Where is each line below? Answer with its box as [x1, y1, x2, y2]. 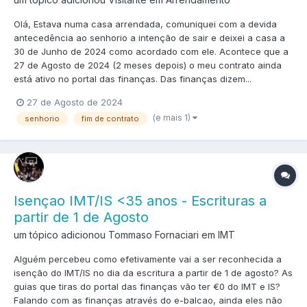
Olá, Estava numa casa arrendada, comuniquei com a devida [14, 19, 277, 30]
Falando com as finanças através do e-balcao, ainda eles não [14, 294, 282, 306]
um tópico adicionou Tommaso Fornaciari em [14, 228, 218, 241]
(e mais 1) [153, 112, 193, 123]
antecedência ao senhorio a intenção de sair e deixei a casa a [14, 32, 285, 44]
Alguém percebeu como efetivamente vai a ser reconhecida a [14, 253, 282, 265]
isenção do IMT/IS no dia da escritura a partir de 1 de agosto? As [14, 267, 293, 278]
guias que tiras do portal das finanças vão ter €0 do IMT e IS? [14, 280, 280, 292]
